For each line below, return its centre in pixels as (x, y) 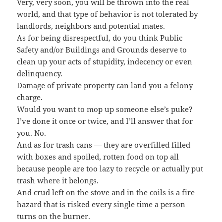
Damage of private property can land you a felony (105, 85)
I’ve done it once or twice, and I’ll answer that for (105, 121)
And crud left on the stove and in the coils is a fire (106, 192)
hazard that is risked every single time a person (101, 204)
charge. (30, 97)
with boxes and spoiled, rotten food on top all (98, 156)
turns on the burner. (54, 216)
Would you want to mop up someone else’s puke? (105, 109)
